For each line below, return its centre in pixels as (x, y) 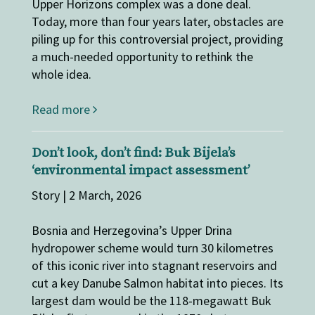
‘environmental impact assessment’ (141, 170)
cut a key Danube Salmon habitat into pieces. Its (157, 283)
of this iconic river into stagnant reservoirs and (154, 265)
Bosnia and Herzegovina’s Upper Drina (131, 230)
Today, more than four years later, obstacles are (157, 21)
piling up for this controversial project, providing (157, 39)
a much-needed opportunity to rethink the (142, 56)
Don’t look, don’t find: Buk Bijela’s (133, 153)
